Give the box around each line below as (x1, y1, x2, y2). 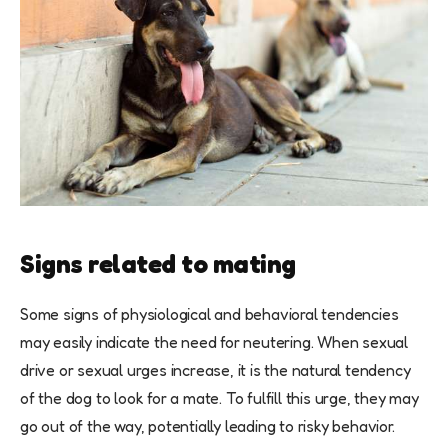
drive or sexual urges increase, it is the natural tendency (20, 360, 411, 381)
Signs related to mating (20, 248, 296, 280)
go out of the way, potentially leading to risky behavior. (20, 416, 395, 437)
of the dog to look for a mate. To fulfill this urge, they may (20, 388, 419, 409)
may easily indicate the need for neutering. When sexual (20, 332, 408, 353)
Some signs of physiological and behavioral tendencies (20, 304, 399, 325)
